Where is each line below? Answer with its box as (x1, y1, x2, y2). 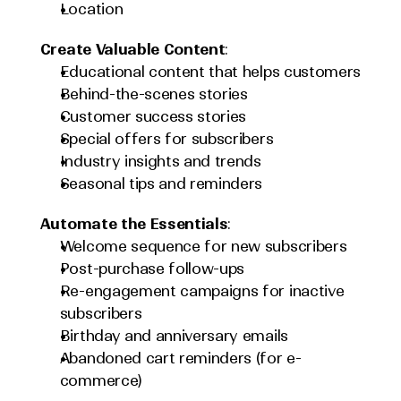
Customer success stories (59, 107, 247, 125)
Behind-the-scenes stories (59, 85, 248, 103)
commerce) (59, 371, 142, 389)
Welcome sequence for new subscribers (59, 237, 347, 255)
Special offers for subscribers (59, 130, 274, 148)
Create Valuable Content (39, 40, 226, 58)
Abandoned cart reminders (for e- (59, 349, 302, 367)
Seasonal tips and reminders (59, 175, 263, 192)
